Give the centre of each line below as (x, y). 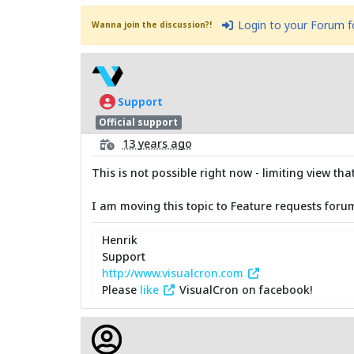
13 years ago (157, 143)
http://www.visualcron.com (174, 273)
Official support (139, 122)
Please (121, 289)
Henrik (120, 239)
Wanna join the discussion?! (153, 25)
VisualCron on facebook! (244, 289)
